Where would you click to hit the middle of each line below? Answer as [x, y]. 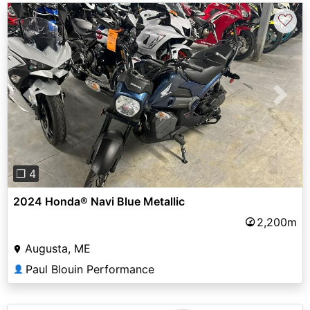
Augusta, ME [58, 248]
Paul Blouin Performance [90, 269]
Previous [52, 103]
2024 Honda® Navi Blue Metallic [99, 201]
